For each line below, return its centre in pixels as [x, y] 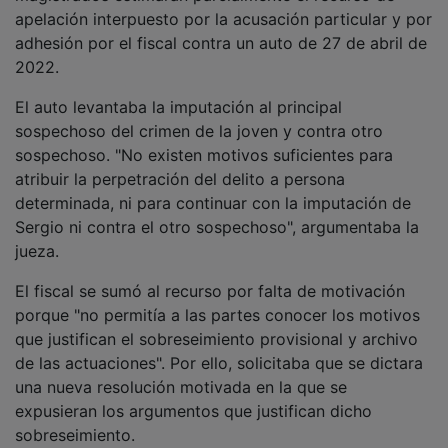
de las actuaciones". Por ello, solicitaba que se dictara [219, 362]
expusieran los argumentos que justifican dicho [193, 410]
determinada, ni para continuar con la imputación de [213, 202]
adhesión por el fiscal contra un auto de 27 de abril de [221, 42]
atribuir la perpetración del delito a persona [180, 178]
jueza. [37, 250]
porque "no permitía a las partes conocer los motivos [217, 314]
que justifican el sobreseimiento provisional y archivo [216, 338]
